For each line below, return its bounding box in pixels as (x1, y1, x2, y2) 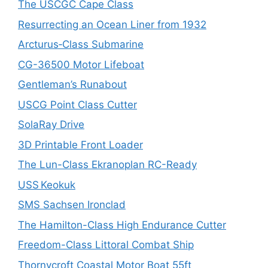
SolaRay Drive (18, 118, 84, 130)
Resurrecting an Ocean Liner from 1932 (18, 18, 206, 31)
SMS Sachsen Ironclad (18, 199, 126, 211)
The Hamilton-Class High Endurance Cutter (18, 218, 226, 231)
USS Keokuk (18, 178, 75, 191)
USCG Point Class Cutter (18, 98, 137, 111)
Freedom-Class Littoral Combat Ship (18, 239, 194, 251)
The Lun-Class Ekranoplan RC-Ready (18, 159, 197, 170)
